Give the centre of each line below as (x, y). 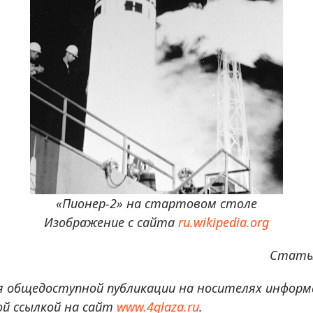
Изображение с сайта (111, 222)
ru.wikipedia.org (224, 222)
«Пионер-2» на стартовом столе (156, 203)
